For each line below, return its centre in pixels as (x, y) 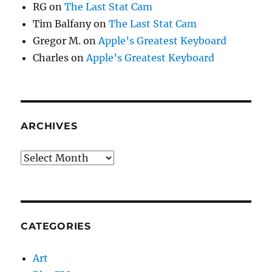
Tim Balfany (62, 24)
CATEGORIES (56, 226)
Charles (51, 58)
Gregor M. (57, 41)
